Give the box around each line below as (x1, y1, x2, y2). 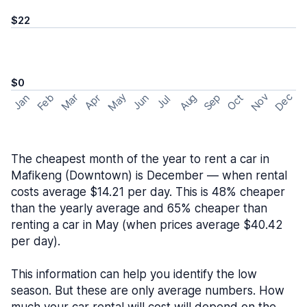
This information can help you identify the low (11, 267, 257, 281)
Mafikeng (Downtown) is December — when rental (11, 169, 287, 182)
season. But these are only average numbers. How (11, 284, 284, 297)
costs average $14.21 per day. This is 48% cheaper (11, 185, 285, 199)
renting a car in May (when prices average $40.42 (11, 218, 283, 232)
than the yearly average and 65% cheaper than (11, 201, 267, 215)
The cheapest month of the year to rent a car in (11, 152, 269, 166)
